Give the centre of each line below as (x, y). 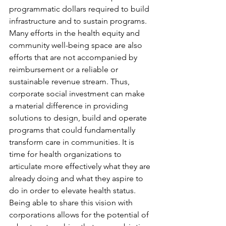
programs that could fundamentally (73, 130)
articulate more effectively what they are (81, 166)
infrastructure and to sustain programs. (79, 21)
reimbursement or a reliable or (65, 69)
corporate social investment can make (78, 93)
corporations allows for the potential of (80, 214)
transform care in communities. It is (73, 142)
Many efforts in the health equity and (75, 33)
